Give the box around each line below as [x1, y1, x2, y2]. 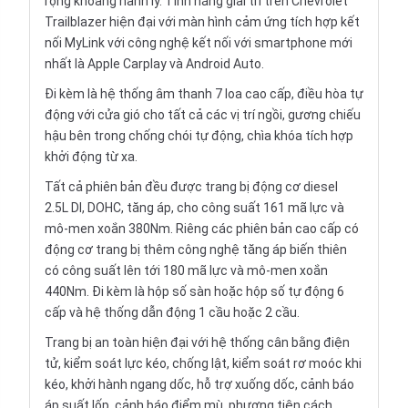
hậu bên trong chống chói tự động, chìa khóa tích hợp [45, 128, 353, 144]
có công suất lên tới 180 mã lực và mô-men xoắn [45, 263, 328, 279]
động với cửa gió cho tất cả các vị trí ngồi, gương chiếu [45, 107, 361, 123]
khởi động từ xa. [45, 149, 138, 165]
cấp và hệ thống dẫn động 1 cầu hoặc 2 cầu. [45, 305, 300, 321]
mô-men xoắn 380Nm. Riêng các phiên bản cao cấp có [45, 221, 359, 237]
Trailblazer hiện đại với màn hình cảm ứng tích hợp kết [45, 15, 360, 30]
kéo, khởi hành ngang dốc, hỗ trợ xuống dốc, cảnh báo [45, 377, 354, 393]
